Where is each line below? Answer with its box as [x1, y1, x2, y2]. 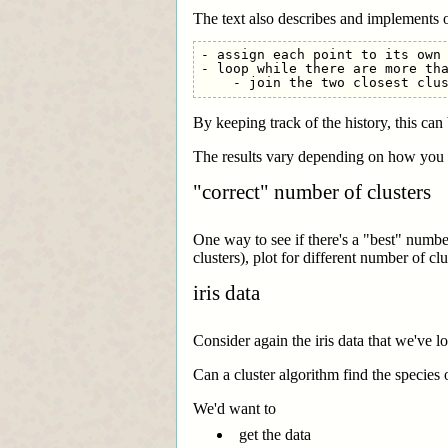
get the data [239, 426, 311, 444]
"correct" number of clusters [193, 179, 431, 204]
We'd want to [193, 400, 276, 418]
